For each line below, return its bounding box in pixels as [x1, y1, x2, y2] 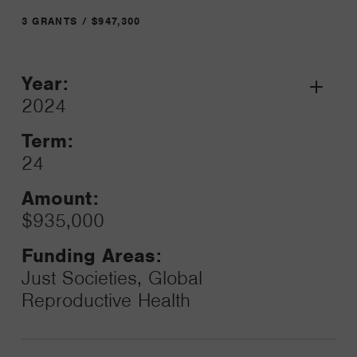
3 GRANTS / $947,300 [21, 14, 141, 28]
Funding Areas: [21, 243, 162, 268]
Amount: [21, 186, 99, 210]
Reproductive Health [21, 288, 190, 312]
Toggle [308, 112, 346, 127]
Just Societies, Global [21, 265, 202, 290]
